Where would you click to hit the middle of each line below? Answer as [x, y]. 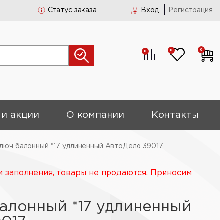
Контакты [175, 115]
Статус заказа [72, 10]
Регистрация [191, 10]
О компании [96, 115]
